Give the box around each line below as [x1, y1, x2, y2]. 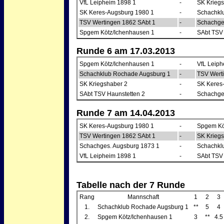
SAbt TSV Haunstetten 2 [79, 90, 145, 98]
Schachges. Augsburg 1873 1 [79, 142, 159, 149]
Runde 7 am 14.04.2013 [76, 107, 175, 118]
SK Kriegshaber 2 [79, 80, 127, 88]
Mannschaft [127, 193, 159, 201]
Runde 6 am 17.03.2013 [76, 46, 175, 56]
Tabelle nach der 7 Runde [76, 180, 185, 190]
